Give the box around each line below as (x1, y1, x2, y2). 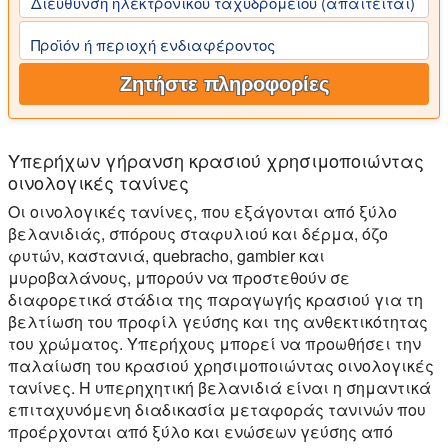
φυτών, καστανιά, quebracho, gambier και (8, 243, 325, 267)
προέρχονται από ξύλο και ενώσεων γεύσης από (8, 419, 393, 443)
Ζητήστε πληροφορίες (119, 72, 329, 95)
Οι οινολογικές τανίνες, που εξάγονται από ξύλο (8, 199, 397, 223)
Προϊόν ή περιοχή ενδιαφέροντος (31, 34, 275, 56)
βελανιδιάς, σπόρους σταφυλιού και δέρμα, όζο (8, 221, 388, 245)
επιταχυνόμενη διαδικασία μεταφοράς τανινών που (8, 397, 426, 421)
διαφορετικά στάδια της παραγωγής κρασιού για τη (8, 287, 423, 311)
